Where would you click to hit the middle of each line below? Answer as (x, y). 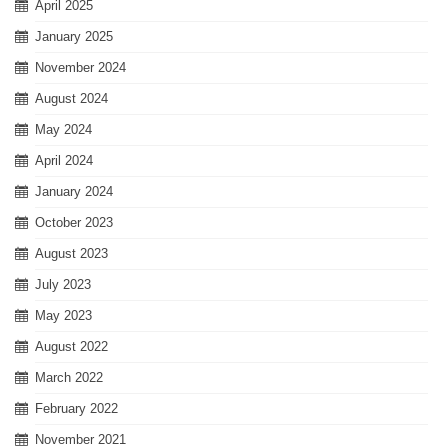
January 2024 (74, 191)
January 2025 (74, 36)
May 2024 (63, 129)
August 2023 (71, 253)
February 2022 (76, 408)
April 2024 (64, 160)
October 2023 (74, 222)
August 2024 (71, 98)
